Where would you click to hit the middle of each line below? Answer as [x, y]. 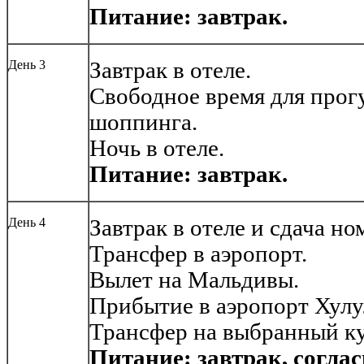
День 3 [27, 65]
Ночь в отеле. [157, 149]
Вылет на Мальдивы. [194, 280]
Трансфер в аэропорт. [198, 254]
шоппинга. [143, 123]
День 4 [27, 223]
